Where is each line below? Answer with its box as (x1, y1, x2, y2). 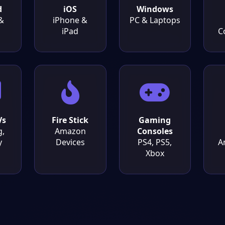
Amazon (54, 125, 86, 137)
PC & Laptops (129, 14, 180, 26)
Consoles (137, 125, 173, 137)
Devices (55, 136, 85, 148)
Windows (136, 3, 173, 15)
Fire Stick (52, 114, 89, 126)
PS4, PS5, (138, 136, 172, 148)
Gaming (139, 114, 171, 126)
